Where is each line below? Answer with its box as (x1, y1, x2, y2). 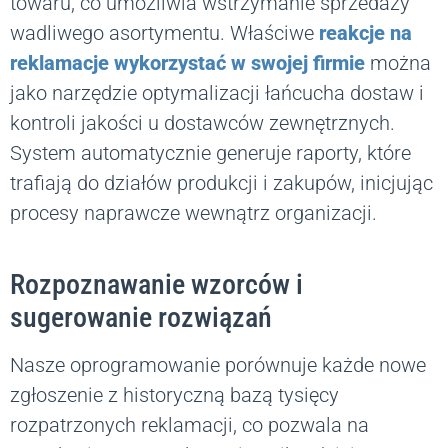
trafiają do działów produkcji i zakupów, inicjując (10, 171, 433, 196)
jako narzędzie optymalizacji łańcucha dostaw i (10, 81, 424, 106)
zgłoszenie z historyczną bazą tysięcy (10, 383, 339, 408)
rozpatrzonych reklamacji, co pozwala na (10, 413, 369, 438)
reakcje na (319, 21, 412, 46)
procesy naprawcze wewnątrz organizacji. (10, 201, 377, 226)
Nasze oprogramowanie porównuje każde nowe (10, 353, 426, 378)
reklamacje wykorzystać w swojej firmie (10, 51, 365, 76)
